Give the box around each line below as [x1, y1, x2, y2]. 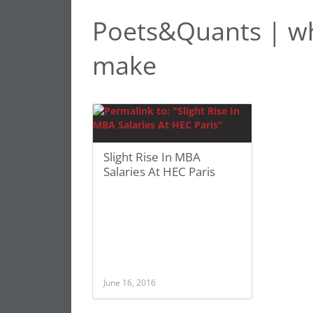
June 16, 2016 [103, 277, 156, 288]
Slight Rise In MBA [103, 149, 201, 165]
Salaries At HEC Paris [103, 163, 215, 180]
